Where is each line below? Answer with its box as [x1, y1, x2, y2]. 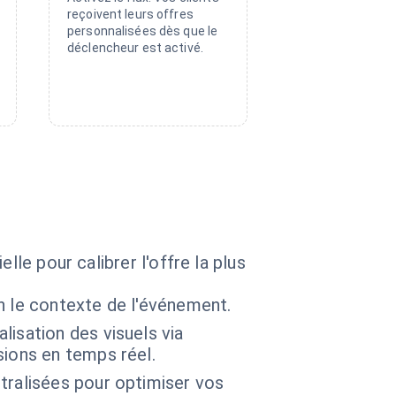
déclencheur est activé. [67, 41, 204, 55]
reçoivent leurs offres [67, 7, 194, 21]
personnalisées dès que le [67, 24, 218, 38]
